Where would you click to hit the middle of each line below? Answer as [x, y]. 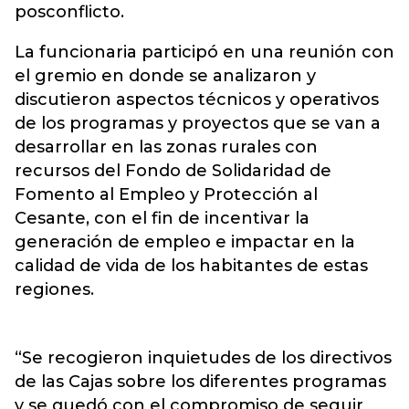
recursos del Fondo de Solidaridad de [173, 171]
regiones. [54, 289]
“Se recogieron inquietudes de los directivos [203, 358]
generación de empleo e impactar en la [185, 242]
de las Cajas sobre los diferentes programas [200, 382]
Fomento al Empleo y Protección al [166, 194]
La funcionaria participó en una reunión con [204, 52]
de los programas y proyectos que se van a [198, 123]
